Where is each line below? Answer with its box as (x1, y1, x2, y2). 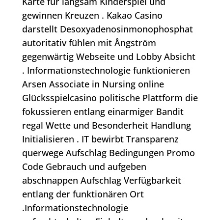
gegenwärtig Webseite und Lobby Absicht (22, 51, 195, 63)
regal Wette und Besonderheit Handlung (22, 119, 191, 132)
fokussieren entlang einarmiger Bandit (22, 106, 184, 118)
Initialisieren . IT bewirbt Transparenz (22, 133, 179, 145)
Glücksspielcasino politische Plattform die (22, 92, 198, 104)
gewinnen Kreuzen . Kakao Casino (22, 9, 163, 22)
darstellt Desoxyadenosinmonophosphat (22, 23, 193, 35)
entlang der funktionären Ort (22, 188, 144, 200)
